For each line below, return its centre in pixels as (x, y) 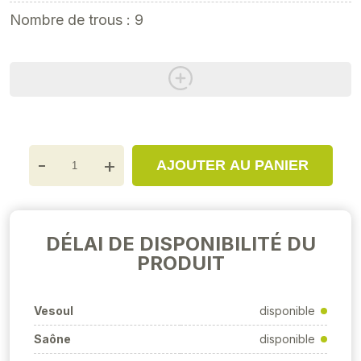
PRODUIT (180, 263)
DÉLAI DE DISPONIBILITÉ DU (180, 244)
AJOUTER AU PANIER (232, 165)
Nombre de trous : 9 (77, 20)
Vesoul (54, 311)
